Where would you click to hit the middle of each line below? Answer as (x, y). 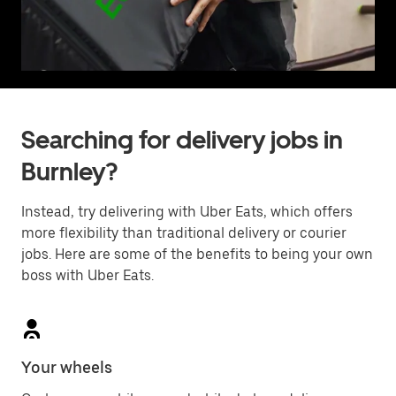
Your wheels (67, 367)
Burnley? (69, 171)
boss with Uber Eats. (88, 275)
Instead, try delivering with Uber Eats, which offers (187, 212)
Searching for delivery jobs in (182, 140)
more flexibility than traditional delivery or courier (184, 233)
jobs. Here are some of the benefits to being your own (197, 254)
